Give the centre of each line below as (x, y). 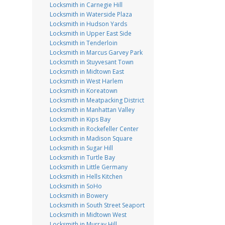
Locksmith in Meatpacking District (97, 100)
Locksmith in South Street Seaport (97, 205)
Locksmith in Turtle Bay (82, 157)
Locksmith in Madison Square (91, 138)
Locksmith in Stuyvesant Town (91, 62)
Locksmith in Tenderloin (83, 43)
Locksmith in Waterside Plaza (91, 14)
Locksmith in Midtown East (87, 72)
